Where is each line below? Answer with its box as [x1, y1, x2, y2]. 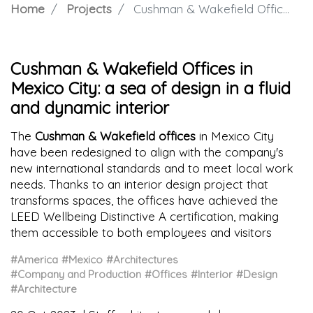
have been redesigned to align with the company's [10, 145, 284, 160]
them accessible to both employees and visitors [10, 225, 272, 240]
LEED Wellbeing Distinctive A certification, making [10, 209, 279, 224]
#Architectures [106, 253, 178, 267]
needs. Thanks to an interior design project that [10, 177, 268, 192]
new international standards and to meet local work [10, 161, 293, 176]
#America [10, 253, 58, 267]
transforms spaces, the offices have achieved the [10, 193, 278, 208]
